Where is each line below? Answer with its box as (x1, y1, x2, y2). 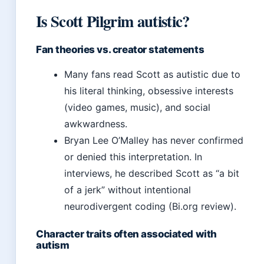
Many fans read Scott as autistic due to (64, 68, 240, 81)
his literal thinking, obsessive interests (64, 85, 233, 97)
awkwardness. (64, 118, 127, 130)
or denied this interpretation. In (64, 151, 202, 163)
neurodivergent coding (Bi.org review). (64, 200, 236, 213)
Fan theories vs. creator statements (36, 44, 204, 56)
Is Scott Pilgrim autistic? (36, 9, 190, 33)
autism (36, 239, 70, 252)
